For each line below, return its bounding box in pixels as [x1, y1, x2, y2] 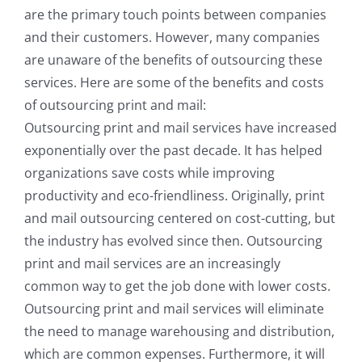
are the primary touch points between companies [24, 6, 326, 24]
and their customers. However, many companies [24, 28, 320, 47]
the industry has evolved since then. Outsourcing [24, 232, 322, 250]
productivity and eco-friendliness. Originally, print [24, 187, 325, 205]
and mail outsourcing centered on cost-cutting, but [24, 209, 335, 228]
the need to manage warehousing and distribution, [24, 322, 335, 341]
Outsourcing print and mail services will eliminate [24, 300, 324, 318]
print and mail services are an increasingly [24, 255, 280, 273]
